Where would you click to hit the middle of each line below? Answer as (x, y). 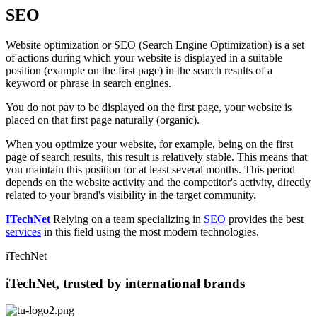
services (23, 231)
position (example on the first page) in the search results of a (139, 70)
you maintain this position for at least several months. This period (150, 169)
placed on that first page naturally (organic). (103, 120)
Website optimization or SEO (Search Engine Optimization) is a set (155, 45)
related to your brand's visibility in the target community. (131, 195)
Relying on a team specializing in (127, 219)
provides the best (265, 219)
